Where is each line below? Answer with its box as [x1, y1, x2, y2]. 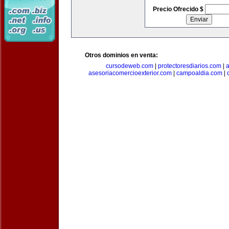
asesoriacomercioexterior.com [88, 70, 172, 77]
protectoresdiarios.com [158, 62, 221, 70]
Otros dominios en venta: [85, 52, 158, 59]
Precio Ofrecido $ [152, 6, 205, 13]
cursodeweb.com [106, 62, 153, 70]
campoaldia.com [176, 70, 222, 77]
